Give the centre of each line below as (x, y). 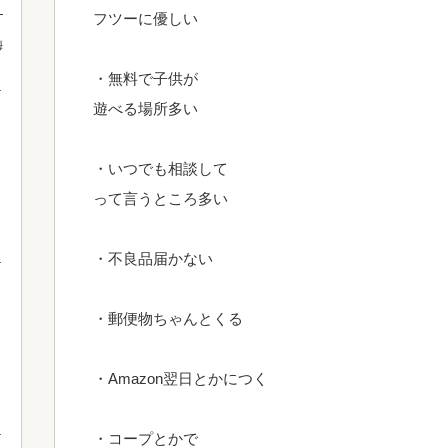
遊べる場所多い (145, 108)
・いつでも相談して (160, 168)
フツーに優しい (145, 18)
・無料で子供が (145, 78)
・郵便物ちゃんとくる (168, 318)
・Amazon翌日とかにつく (180, 378)
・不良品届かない (153, 258)
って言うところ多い (160, 198)
